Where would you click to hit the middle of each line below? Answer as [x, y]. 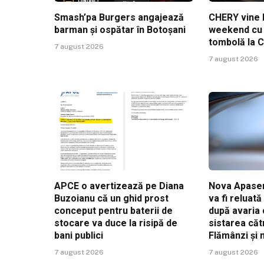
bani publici [79, 235]
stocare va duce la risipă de [116, 223]
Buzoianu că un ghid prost [111, 198]
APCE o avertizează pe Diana [119, 186]
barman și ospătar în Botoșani [120, 29]
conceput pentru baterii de [113, 210]
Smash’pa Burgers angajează [119, 17]
